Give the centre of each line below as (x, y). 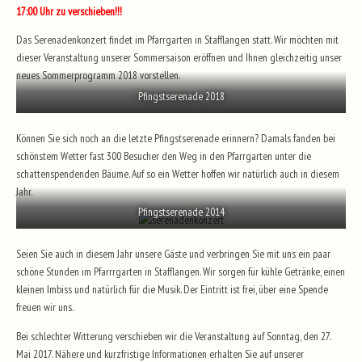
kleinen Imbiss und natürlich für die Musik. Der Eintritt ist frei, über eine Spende (172, 289)
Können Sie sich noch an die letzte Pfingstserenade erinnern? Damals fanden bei (176, 138)
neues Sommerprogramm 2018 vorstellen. (98, 75)
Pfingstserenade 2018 (181, 96)
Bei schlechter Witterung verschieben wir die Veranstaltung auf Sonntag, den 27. (173, 336)
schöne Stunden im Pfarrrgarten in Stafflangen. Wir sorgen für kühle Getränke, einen (181, 271)
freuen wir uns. (45, 307)
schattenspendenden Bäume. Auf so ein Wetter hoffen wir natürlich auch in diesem (178, 173)
